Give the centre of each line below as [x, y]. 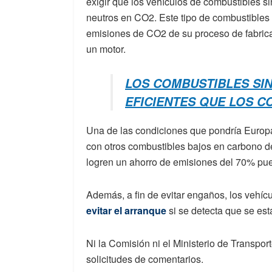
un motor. [106, 49]
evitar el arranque [126, 210]
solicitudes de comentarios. [145, 259]
